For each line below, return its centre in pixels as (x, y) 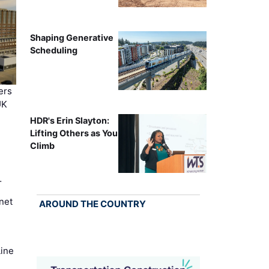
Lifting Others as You (74, 133)
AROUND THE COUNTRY (92, 204)
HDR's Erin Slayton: (69, 121)
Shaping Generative (71, 38)
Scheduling (53, 50)
